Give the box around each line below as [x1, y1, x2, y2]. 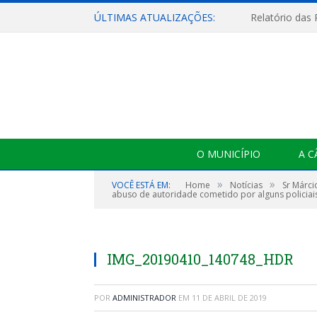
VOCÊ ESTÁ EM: [112, 179, 171, 191]
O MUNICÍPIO [197, 147, 260, 161]
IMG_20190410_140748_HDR [107, 250, 294, 268]
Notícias [230, 179, 263, 191]
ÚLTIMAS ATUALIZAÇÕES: [94, 11, 215, 24]
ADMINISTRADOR [113, 292, 176, 303]
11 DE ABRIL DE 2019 [192, 292, 267, 303]
